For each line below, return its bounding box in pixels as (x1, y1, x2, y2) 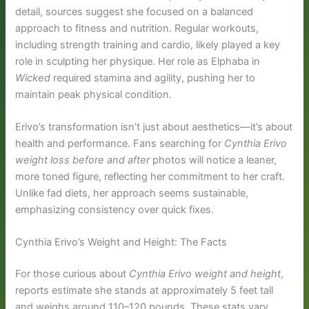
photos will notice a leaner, (150, 154, 277, 167)
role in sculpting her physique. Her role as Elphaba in (15, 54, 261, 68)
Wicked (15, 71, 51, 84)
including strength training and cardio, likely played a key (15, 38, 281, 51)
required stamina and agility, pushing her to (50, 71, 256, 84)
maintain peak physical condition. (15, 88, 172, 101)
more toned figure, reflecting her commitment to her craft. (15, 170, 286, 183)
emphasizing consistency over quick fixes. (15, 203, 215, 217)
